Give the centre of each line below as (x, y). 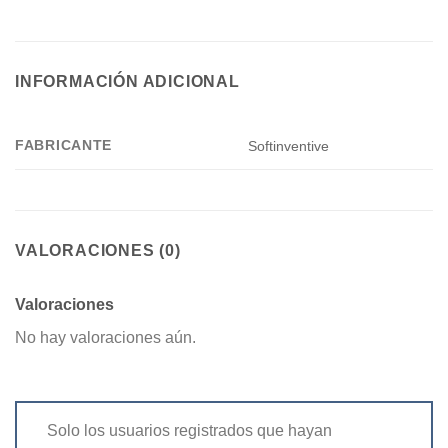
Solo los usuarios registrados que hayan (189, 430)
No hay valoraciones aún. (105, 337)
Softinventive (289, 146)
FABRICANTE (64, 144)
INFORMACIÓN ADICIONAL (127, 81)
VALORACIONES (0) (98, 250)
